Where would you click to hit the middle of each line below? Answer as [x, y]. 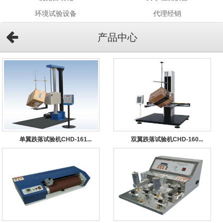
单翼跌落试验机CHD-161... [56, 139]
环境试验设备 [56, 14]
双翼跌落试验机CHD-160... [167, 139]
